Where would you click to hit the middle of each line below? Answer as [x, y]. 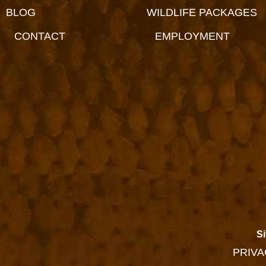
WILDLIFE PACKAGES [202, 13]
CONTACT [40, 37]
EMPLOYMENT [192, 37]
